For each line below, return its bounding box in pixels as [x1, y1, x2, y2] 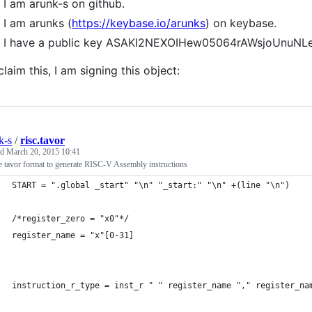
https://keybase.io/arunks [72, 16, 205, 30]
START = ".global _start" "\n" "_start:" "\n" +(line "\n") [12, 180, 290, 190]
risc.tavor [20, 134, 65, 146]
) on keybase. [205, 16, 276, 30]
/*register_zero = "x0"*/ [12, 214, 129, 224]
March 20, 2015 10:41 [6, 147, 80, 157]
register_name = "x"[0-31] [12, 231, 134, 240]
